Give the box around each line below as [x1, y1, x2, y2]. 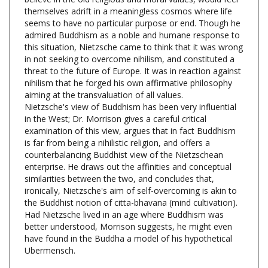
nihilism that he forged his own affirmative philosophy [25, 57, 232, 69]
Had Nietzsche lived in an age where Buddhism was [25, 188, 224, 200]
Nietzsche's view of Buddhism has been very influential [25, 81, 236, 93]
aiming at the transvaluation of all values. [25, 69, 183, 81]
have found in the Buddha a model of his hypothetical [25, 212, 232, 224]
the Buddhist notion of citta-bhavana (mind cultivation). [25, 176, 237, 188]
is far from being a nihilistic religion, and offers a [25, 117, 210, 129]
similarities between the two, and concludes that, [25, 153, 214, 165]
